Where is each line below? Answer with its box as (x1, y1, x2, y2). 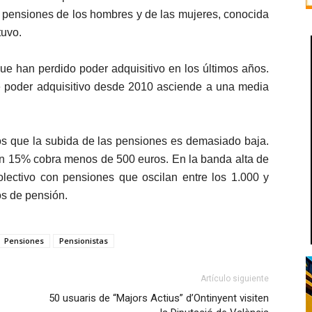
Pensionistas (59, 235, 108, 246)
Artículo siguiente (201, 274, 269, 283)
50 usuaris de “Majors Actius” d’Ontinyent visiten (49, 292, 269, 304)
